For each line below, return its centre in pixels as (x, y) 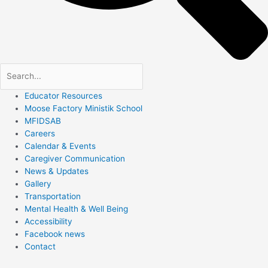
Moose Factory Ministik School (84, 108)
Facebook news (55, 234)
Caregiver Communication (75, 158)
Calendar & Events (60, 146)
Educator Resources (64, 95)
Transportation (53, 196)
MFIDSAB (43, 121)
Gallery (38, 183)
